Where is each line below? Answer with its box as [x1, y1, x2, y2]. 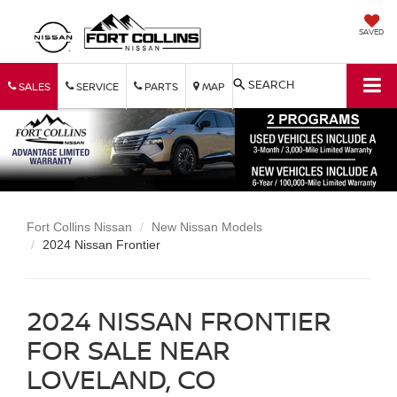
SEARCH [248, 75, 294, 92]
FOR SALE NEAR [27, 331, 230, 368]
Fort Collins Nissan [27, 219, 132, 234]
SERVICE [74, 78, 119, 94]
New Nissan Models [152, 219, 262, 234]
